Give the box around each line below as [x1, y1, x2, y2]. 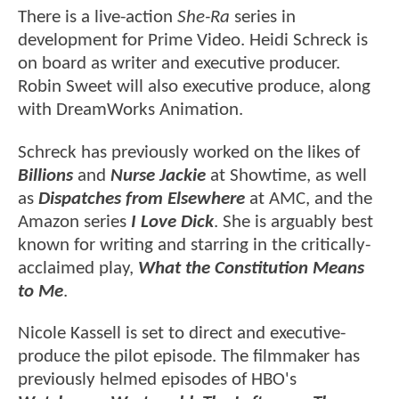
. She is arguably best [214, 212, 373, 232]
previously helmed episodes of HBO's [18, 370, 297, 390]
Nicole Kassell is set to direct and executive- [18, 324, 346, 344]
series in [230, 8, 296, 28]
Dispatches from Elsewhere [34, 189, 245, 208]
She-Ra [173, 8, 230, 28]
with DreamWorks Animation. [18, 101, 243, 120]
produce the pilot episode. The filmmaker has [18, 347, 360, 367]
